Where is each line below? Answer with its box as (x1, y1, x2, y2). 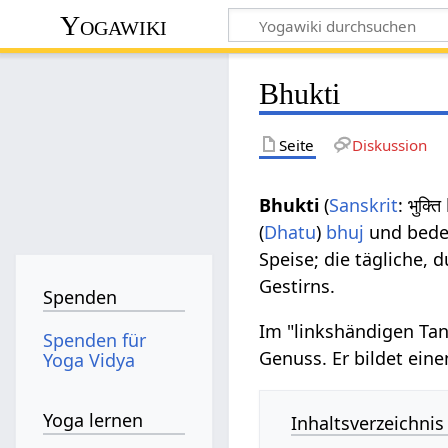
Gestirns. (259, 273, 336, 298)
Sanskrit (329, 192, 399, 217)
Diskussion (351, 134, 427, 155)
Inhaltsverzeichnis (291, 410, 445, 435)
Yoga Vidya (43, 347, 136, 372)
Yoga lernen (43, 408, 144, 433)
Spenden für (43, 327, 147, 352)
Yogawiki (60, 9, 168, 41)
